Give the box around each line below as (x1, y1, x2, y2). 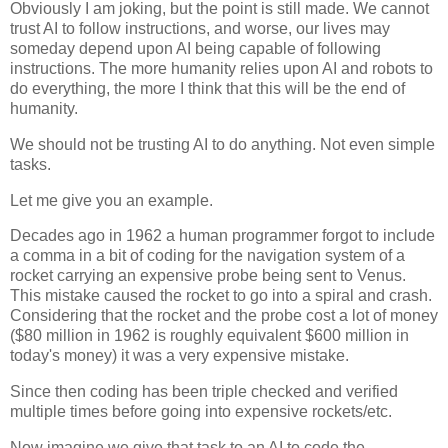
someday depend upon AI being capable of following (10, 39, 381, 57)
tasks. (10, 155, 51, 173)
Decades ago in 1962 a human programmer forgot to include (10, 227, 435, 245)
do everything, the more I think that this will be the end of (10, 79, 405, 97)
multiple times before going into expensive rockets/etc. (10, 403, 392, 421)
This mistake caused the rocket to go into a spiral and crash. (10, 287, 432, 305)
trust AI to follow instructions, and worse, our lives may (10, 19, 390, 37)
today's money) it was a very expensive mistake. (10, 347, 349, 365)
